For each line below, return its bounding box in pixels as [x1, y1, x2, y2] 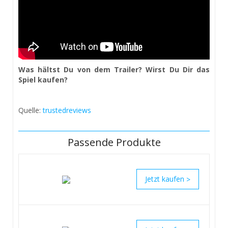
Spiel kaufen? [18, 75, 68, 85]
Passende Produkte [67, 135, 161, 150]
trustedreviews [43, 105, 91, 116]
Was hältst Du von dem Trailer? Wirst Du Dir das [18, 65, 210, 75]
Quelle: [18, 105, 43, 116]
